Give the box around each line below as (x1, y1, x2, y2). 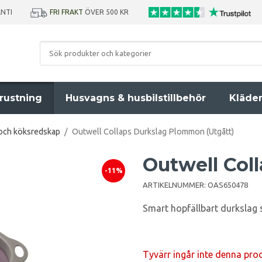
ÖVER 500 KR (83, 8, 132, 16)
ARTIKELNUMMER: (143, 181, 208, 189)
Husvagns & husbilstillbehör (65, 92, 206, 104)
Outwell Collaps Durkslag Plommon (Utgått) (72, 127, 234, 136)
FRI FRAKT (50, 8, 83, 16)
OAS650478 (208, 181, 248, 189)
